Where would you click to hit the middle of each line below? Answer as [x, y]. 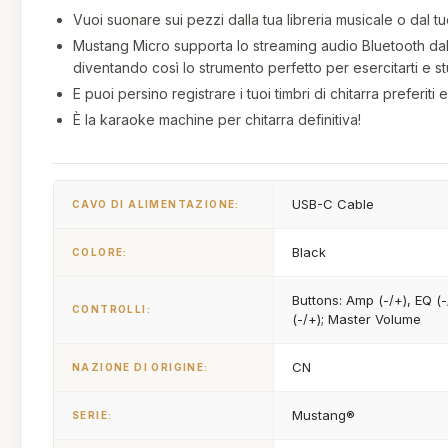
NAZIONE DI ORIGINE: [140, 367]
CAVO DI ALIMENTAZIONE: [156, 204]
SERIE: [92, 415]
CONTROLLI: [111, 309]
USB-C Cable [333, 204]
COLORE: [100, 252]
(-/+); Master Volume [356, 319]
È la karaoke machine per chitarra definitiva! [217, 119]
